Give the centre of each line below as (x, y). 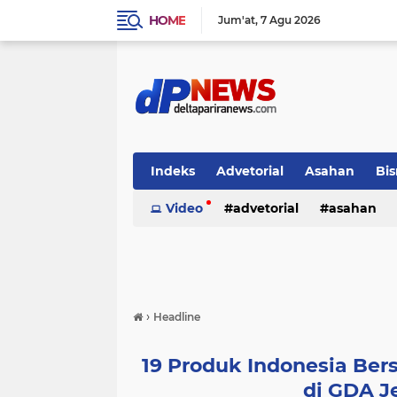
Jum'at (237, 20)
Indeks (173, 171)
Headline (177, 317)
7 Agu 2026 (291, 20)
